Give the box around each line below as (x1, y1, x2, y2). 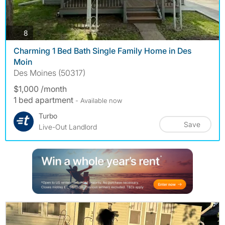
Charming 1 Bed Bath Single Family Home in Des (14, 46, 191, 56)
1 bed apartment (14, 95, 75, 105)
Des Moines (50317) (14, 68, 85, 78)
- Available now (75, 96, 122, 105)
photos (28, 28, 50, 37)
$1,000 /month (14, 84, 67, 94)
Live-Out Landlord (39, 123, 97, 132)
